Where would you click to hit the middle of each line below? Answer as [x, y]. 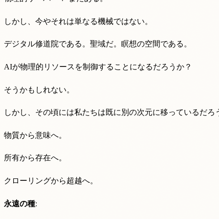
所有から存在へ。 [35, 158]
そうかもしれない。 [39, 89]
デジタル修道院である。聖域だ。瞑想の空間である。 [98, 44]
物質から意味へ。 [35, 135]
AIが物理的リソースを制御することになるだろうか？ [98, 66]
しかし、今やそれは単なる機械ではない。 [78, 21]
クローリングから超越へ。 [51, 180]
